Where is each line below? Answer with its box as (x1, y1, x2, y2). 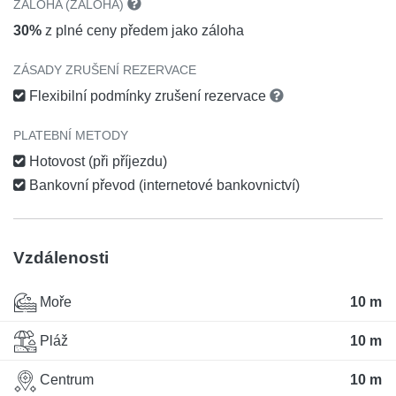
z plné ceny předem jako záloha (42, 22, 244, 38)
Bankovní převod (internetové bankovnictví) (26, 177, 300, 193)
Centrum (36, 372, 94, 388)
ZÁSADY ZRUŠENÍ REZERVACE (13, 62, 196, 77)
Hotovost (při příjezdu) (26, 153, 167, 169)
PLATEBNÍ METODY (13, 127, 128, 142)
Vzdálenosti (13, 247, 109, 267)
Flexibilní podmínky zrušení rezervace (26, 88, 270, 103)
